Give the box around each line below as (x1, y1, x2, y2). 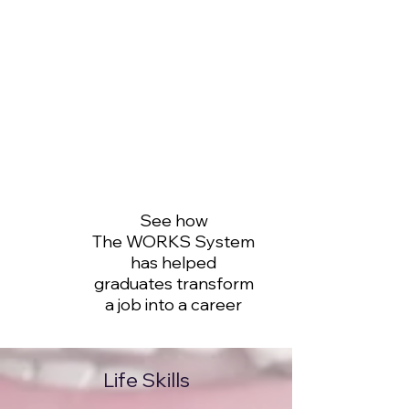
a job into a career (105, 294, 242, 315)
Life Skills (102, 367, 190, 393)
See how (139, 210, 208, 231)
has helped (131, 252, 216, 273)
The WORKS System (92, 231, 255, 252)
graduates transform (93, 273, 254, 294)
